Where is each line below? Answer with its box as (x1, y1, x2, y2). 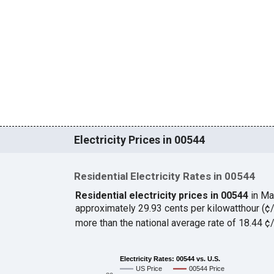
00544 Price (188, 265, 224, 273)
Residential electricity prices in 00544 (75, 190, 248, 202)
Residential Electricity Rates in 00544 (73, 170, 255, 183)
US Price (135, 265, 162, 273)
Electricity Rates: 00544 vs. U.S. (119, 254, 220, 262)
